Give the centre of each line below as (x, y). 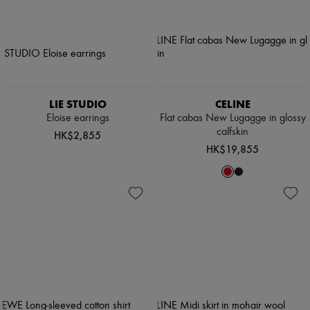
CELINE (232, 104)
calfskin (232, 133)
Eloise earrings (77, 119)
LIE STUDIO (77, 104)
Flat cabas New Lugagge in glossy (232, 119)
